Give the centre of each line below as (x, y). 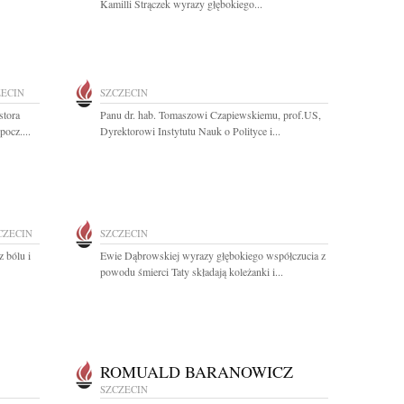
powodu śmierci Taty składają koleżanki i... (192, 271)
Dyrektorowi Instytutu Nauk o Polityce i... (190, 131)
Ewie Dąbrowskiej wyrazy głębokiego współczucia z (213, 255)
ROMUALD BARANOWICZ (197, 372)
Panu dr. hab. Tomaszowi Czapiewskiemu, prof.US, (211, 115)
